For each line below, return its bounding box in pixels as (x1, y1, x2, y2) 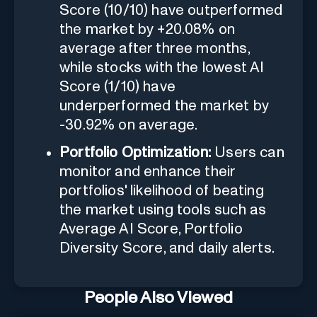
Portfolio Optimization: (59, 144, 212, 160)
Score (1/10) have (59, 79, 175, 94)
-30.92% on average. (59, 117, 198, 132)
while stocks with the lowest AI (59, 59, 265, 75)
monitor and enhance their (59, 163, 236, 179)
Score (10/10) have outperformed (59, 2, 283, 18)
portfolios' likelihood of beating (59, 183, 264, 198)
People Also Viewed (84, 289, 233, 306)
